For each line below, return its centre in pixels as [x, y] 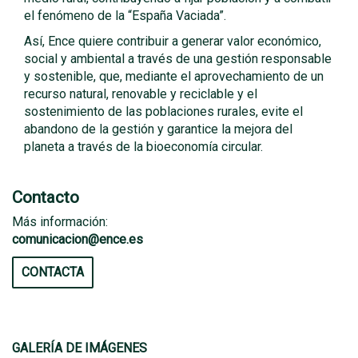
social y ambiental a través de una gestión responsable [178, 59]
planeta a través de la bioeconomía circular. [143, 147]
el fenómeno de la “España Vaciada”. [125, 16]
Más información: [60, 222]
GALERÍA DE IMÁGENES [80, 348]
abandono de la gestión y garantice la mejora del [158, 129]
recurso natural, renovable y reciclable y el [141, 94]
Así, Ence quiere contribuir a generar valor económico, [173, 41]
